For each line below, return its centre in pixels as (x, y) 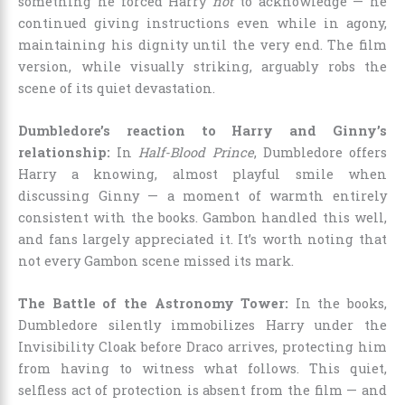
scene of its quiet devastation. (117, 88)
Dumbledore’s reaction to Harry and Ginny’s (202, 130)
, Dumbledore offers (320, 152)
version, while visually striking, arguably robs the (202, 66)
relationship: (64, 152)
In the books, (338, 304)
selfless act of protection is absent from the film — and (202, 391)
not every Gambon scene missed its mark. (156, 260)
